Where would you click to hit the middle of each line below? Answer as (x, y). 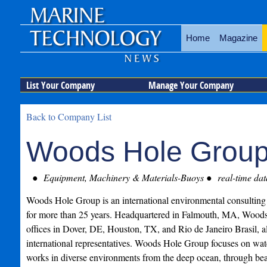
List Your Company (60, 85)
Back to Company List (69, 117)
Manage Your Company (191, 85)
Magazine (238, 38)
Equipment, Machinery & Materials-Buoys (122, 177)
